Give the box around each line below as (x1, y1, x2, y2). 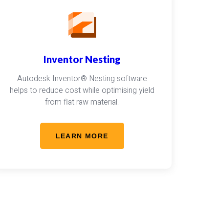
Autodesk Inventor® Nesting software (17, 73, 147, 85)
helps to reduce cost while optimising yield (9, 85, 154, 96)
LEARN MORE (55, 132, 109, 140)
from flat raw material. (45, 96, 119, 108)
